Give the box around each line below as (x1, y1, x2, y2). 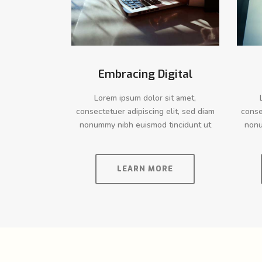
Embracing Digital (98, 66, 192, 81)
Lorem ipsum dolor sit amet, (94, 92, 196, 104)
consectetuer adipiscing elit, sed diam (75, 105, 215, 117)
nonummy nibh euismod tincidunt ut (79, 119, 211, 130)
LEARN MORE (117, 163, 174, 174)
